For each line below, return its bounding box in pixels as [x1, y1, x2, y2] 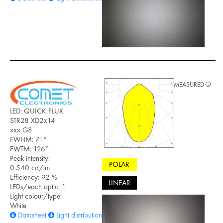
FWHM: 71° [10, 134, 47, 144]
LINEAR [108, 178, 130, 188]
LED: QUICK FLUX [10, 106, 63, 116]
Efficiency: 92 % [10, 172, 57, 182]
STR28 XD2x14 [10, 115, 55, 125]
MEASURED [174, 80, 206, 89]
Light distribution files [56, 210, 115, 220]
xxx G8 [10, 124, 32, 135]
